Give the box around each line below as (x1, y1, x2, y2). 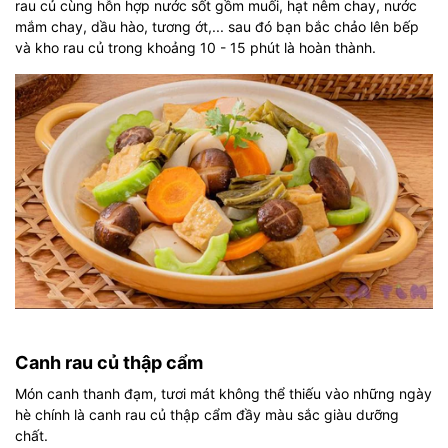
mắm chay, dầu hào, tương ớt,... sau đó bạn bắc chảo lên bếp (15, 17, 419, 35)
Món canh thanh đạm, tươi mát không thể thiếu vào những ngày (15, 384, 432, 402)
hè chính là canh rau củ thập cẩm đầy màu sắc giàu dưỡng (15, 405, 399, 423)
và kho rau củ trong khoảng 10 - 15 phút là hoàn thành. (15, 38, 376, 56)
